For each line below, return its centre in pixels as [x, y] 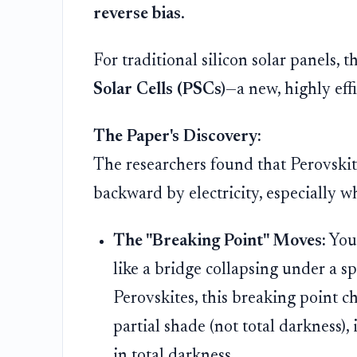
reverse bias [137, 14]
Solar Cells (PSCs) [159, 90]
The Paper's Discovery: [177, 137]
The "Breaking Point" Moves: [220, 241]
